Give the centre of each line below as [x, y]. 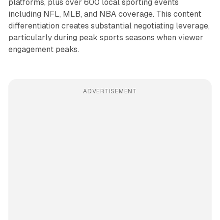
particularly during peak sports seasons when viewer [106, 37]
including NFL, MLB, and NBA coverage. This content [105, 14]
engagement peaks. [43, 49]
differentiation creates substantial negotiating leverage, [109, 26]
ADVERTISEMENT [110, 91]
